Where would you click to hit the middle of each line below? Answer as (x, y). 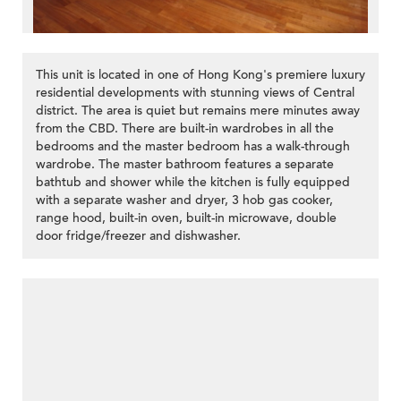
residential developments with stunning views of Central (195, 93)
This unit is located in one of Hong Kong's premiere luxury (200, 75)
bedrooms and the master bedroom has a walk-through (193, 147)
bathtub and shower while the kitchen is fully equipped (193, 183)
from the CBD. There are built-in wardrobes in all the (185, 129)
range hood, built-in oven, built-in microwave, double (186, 218)
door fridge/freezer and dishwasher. (138, 236)
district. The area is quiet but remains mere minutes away (198, 111)
